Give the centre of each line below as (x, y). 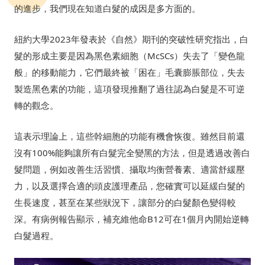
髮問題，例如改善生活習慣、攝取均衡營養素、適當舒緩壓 (130, 169)
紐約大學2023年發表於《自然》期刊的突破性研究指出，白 (131, 39)
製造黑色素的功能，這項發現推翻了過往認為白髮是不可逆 (130, 88)
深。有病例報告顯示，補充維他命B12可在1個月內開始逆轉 (132, 219)
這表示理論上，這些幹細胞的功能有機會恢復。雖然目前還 (130, 136)
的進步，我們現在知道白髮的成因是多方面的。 (107, 8)
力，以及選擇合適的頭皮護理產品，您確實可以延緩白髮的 (130, 185)
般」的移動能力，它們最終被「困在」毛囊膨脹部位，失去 (130, 72)
